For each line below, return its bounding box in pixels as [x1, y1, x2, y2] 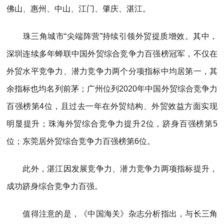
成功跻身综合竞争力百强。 [6, 181, 102, 190]
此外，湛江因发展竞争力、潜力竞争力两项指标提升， [6, 164, 217, 173]
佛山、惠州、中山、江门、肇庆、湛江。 [6, 4, 150, 13]
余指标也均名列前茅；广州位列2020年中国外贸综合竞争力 [6, 84, 217, 93]
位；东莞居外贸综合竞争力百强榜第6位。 [6, 136, 155, 145]
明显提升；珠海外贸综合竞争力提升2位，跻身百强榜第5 [6, 119, 217, 128]
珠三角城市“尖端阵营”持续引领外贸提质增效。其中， [6, 31, 217, 40]
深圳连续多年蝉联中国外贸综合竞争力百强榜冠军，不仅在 [6, 49, 217, 58]
